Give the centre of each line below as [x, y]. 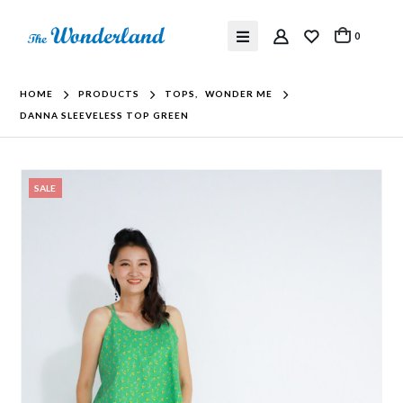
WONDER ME [239, 94]
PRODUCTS [109, 94]
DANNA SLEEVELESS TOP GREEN [105, 115]
